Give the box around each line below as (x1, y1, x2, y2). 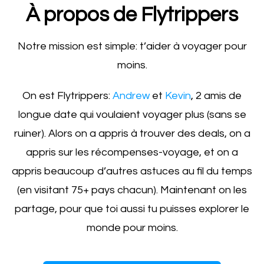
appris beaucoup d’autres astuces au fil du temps (12, 165, 252, 177)
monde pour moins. (86, 222, 178, 233)
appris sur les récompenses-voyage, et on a (26, 146, 238, 158)
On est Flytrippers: (22, 90, 113, 101)
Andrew (113, 90, 150, 101)
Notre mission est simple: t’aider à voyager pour (17, 40, 247, 52)
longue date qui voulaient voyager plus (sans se (18, 108, 246, 120)
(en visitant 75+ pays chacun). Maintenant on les (17, 184, 247, 196)
